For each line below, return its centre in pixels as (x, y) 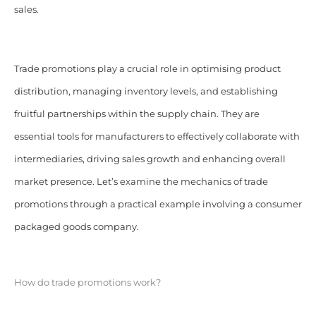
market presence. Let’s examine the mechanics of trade (141, 181)
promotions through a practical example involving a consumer (158, 204)
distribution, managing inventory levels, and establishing (146, 91)
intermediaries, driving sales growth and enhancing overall (150, 159)
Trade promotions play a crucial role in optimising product (147, 68)
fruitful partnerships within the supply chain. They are (136, 114)
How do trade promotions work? (87, 282)
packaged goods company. (76, 226)
